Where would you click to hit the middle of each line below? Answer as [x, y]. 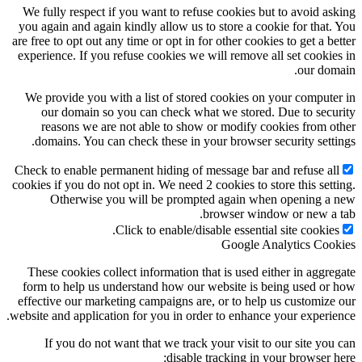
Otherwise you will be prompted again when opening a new [203, 200]
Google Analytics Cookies [288, 245]
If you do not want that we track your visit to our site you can [200, 343]
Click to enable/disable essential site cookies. [227, 230]
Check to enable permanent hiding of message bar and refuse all [177, 170]
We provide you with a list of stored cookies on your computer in [190, 98]
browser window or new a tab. [279, 214]
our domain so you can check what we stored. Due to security [198, 112]
